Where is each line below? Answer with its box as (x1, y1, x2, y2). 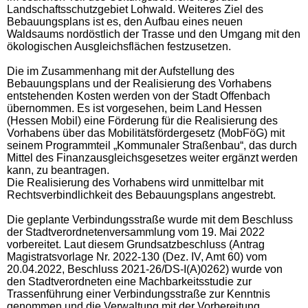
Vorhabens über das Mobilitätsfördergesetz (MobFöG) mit (7, 126, 285, 139)
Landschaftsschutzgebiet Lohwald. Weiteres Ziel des (7, 3, 263, 15)
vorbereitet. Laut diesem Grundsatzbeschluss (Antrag (7, 238, 265, 250)
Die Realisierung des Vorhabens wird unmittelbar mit (7, 176, 263, 188)
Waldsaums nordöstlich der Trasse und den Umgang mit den (7, 27, 300, 40)
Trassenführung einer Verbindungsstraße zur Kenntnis (7, 287, 270, 300)
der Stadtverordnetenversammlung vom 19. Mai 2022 (7, 225, 265, 238)
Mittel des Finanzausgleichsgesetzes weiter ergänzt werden (7, 151, 298, 164)
